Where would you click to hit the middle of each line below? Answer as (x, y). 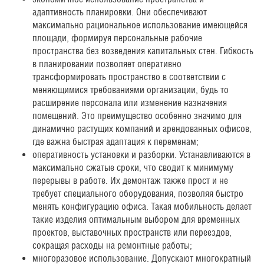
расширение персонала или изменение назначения (130, 103)
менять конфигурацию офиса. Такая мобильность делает (142, 207)
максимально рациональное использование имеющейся (140, 25)
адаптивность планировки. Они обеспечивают (120, 12)
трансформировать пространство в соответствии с (129, 77)
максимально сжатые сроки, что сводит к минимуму (133, 168)
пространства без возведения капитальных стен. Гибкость (143, 51)
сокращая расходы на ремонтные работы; (112, 245)
